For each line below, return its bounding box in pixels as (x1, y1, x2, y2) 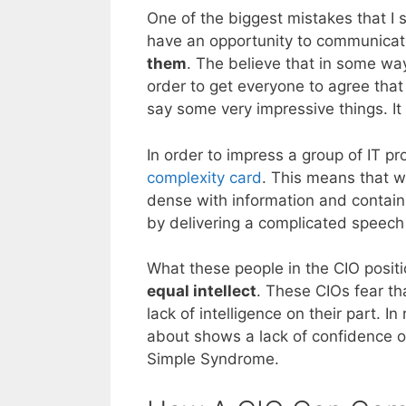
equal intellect (147, 282, 256, 301)
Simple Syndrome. (147, 350, 279, 369)
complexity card (147, 168, 262, 187)
